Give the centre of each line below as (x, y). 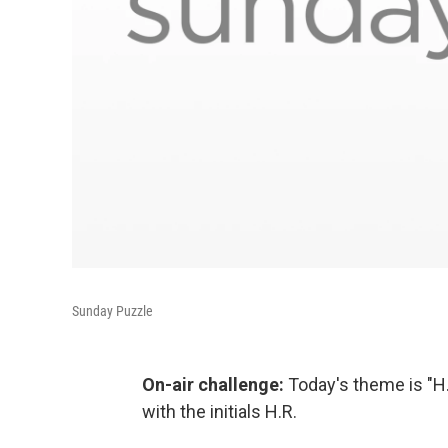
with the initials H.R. (219, 411)
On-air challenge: (213, 384)
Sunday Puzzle (112, 310)
